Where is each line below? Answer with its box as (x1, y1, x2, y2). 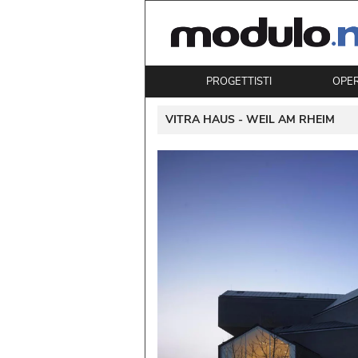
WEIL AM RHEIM (246, 112, 335, 128)
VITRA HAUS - (165, 112, 246, 128)
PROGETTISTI (206, 74, 272, 89)
